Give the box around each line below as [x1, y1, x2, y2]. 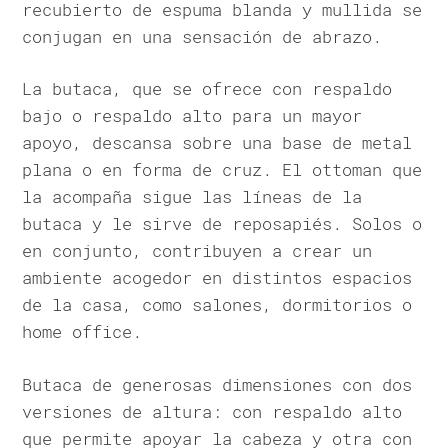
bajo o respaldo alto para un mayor [22, 104, 363, 128]
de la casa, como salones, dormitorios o [22, 293, 413, 317]
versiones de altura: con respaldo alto [22, 399, 403, 423]
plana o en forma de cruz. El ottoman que [22, 158, 423, 182]
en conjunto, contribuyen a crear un [22, 239, 373, 263]
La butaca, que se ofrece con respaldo [22, 77, 393, 101]
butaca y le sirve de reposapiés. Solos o [22, 212, 423, 236]
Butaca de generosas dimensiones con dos [22, 372, 413, 396]
